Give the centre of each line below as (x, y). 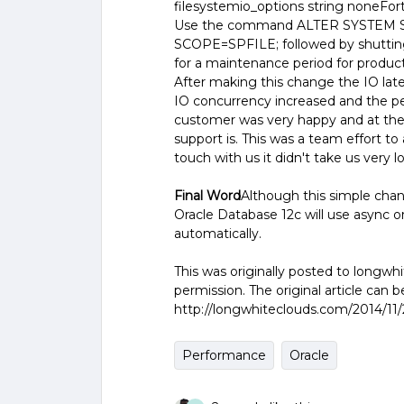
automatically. (218, 234)
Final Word (207, 196)
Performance (224, 355)
